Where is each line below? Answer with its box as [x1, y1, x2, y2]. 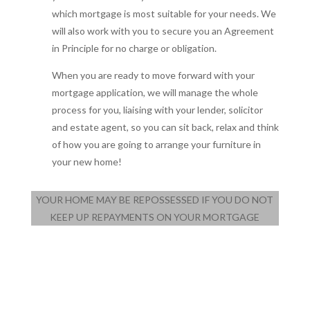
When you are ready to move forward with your [51, 69, 255, 81]
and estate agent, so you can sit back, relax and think [51, 120, 279, 133]
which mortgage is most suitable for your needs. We [51, 7, 276, 19]
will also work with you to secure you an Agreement [51, 24, 274, 37]
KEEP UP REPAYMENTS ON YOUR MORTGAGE [50, 210, 260, 223]
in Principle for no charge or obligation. [51, 42, 217, 54]
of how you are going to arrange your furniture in [51, 138, 261, 150]
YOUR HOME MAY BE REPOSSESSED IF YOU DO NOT [36, 193, 274, 206]
